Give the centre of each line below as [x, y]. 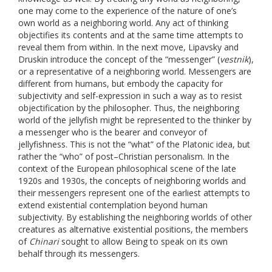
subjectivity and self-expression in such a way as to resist [130, 95]
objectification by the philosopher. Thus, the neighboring [129, 107]
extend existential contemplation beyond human [113, 205]
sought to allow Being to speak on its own [143, 241]
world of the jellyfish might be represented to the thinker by [135, 120]
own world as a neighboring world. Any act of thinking [123, 22]
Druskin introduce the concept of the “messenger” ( [119, 59]
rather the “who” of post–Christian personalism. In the [124, 156]
